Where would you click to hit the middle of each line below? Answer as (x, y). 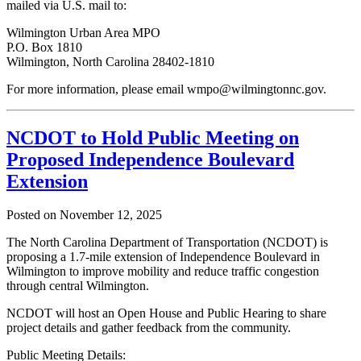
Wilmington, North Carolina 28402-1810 (110, 61)
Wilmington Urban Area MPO (83, 32)
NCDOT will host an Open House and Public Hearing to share (166, 313)
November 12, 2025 (111, 215)
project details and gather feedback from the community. (149, 328)
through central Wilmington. (78, 286)
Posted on (33, 215)
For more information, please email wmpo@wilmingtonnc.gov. (166, 89)
